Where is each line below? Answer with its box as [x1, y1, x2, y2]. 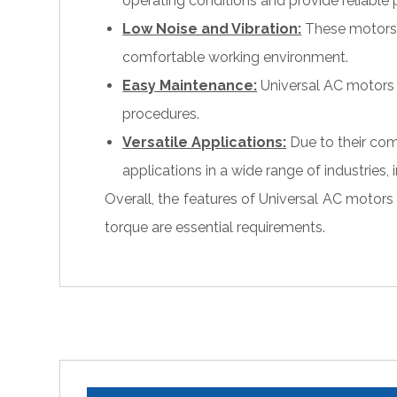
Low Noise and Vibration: [122, 20, 302, 38]
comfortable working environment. [122, 49, 349, 66]
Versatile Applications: [122, 134, 287, 152]
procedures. [122, 105, 200, 123]
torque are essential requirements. [105, 219, 326, 237]
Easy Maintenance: [122, 77, 258, 95]
